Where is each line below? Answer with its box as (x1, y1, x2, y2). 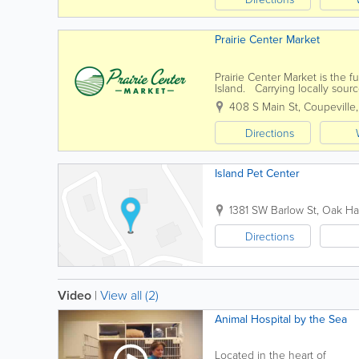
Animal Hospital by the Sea (215, 311, 347, 327)
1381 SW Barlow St (229, 202, 317, 217)
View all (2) (100, 286, 159, 304)
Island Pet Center (215, 165, 300, 181)
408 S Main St (229, 99, 298, 114)
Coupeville (304, 99, 356, 114)
